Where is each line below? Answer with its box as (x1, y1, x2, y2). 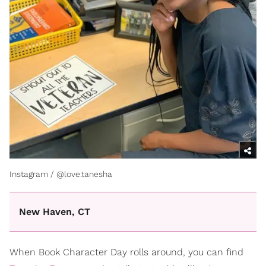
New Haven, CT (19, 205, 90, 217)
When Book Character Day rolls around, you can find (9, 246, 243, 258)
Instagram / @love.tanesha (9, 169, 112, 179)
